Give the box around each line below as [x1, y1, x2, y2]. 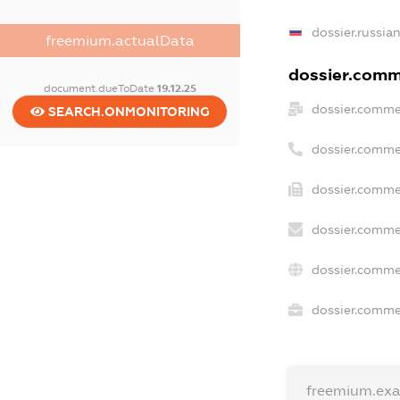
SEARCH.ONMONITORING [44, 104, 210, 120]
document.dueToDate [43, 82, 157, 96]
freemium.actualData [45, 33, 195, 49]
